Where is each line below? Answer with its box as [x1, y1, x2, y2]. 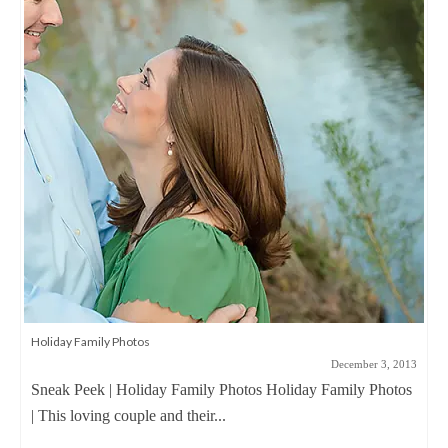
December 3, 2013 [331, 358, 417, 370]
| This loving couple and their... [31, 407, 226, 424]
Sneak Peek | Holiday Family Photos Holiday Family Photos [31, 381, 412, 398]
